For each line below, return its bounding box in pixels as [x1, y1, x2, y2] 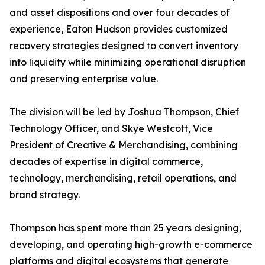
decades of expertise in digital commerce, [9, 156, 203, 168]
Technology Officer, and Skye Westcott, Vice [9, 122, 213, 135]
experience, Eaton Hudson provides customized [9, 23, 228, 35]
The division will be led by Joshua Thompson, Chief [9, 106, 239, 118]
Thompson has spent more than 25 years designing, [9, 222, 241, 234]
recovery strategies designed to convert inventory [9, 40, 238, 52]
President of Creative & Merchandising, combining [9, 139, 238, 151]
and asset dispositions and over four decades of [9, 7, 230, 19]
